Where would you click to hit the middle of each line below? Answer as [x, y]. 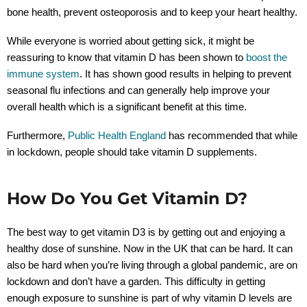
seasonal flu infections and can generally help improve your [138, 90]
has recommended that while [232, 135]
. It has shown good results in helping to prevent [185, 73]
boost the [267, 57]
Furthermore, [37, 135]
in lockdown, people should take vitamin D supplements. [132, 151]
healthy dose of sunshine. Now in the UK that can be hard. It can [150, 248]
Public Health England [117, 135]
